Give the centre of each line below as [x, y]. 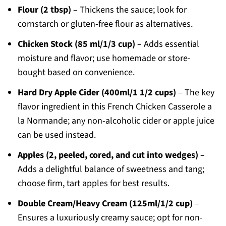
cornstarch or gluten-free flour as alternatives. [105, 24]
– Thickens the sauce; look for [129, 10]
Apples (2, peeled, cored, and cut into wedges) [108, 155]
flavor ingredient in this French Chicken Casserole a [115, 107]
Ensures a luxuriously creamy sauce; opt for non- [110, 218]
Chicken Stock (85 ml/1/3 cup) [76, 44]
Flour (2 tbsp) [44, 10]
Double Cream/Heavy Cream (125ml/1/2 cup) [105, 204]
